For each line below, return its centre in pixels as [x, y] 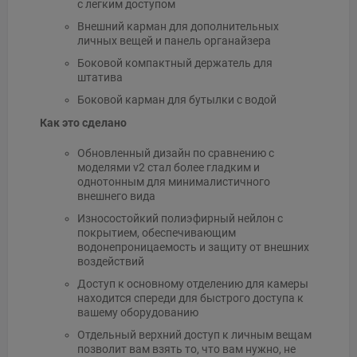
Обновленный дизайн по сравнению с [175, 153]
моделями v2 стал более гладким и [168, 167]
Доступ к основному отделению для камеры [192, 283]
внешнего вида [116, 196]
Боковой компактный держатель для [175, 63]
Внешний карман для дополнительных [178, 27]
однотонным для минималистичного [173, 181]
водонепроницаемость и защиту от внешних [193, 247]
